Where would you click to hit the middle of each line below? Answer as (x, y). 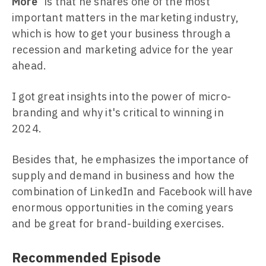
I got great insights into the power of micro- (122, 96)
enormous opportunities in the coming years (123, 208)
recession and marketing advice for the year (123, 50)
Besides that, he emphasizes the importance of (131, 159)
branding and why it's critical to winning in (118, 113)
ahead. (29, 66)
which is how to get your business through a (121, 34)
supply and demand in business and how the (123, 175)
